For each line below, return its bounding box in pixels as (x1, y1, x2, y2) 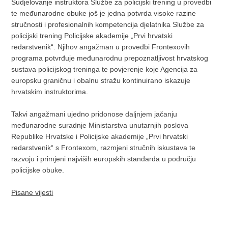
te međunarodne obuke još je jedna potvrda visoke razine (11, 9, 196, 18)
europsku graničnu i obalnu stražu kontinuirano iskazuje (11, 76, 191, 85)
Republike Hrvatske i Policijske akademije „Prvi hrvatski (11, 132, 188, 141)
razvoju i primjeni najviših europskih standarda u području (11, 155, 196, 163)
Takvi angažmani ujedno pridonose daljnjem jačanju (11, 110, 178, 119)
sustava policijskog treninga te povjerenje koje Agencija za (11, 65, 198, 74)
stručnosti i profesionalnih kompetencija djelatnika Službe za (11, 20, 205, 29)
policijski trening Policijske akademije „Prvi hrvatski (11, 32, 173, 40)
